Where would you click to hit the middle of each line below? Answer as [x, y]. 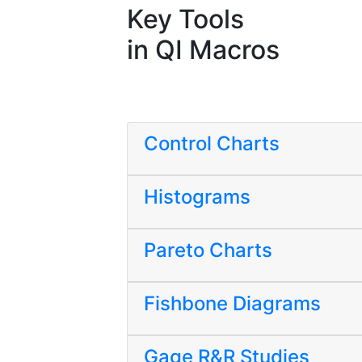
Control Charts [212, 143]
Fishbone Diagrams [232, 303]
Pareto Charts [208, 250]
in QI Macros [203, 50]
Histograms [197, 197]
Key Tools [185, 19]
